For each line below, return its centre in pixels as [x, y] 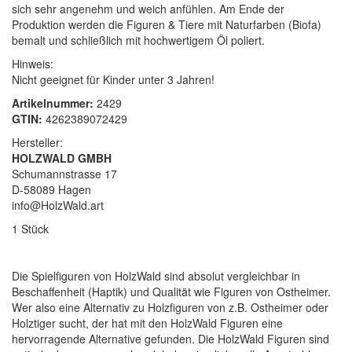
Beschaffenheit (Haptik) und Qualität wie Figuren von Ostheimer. [171, 291]
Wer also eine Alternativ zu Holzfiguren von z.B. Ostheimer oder [170, 307]
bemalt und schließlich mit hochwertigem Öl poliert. [138, 40]
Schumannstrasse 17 [64, 173]
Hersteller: [37, 142]
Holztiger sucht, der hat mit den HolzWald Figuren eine [147, 323]
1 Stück [30, 228]
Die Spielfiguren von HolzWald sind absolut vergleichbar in [156, 275]
